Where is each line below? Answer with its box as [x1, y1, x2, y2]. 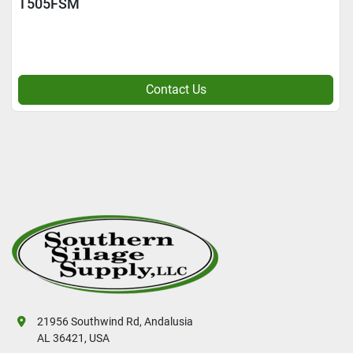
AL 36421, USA [37, 332, 110, 344]
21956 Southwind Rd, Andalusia [37, 315, 193, 328]
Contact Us [145, 82, 206, 97]
